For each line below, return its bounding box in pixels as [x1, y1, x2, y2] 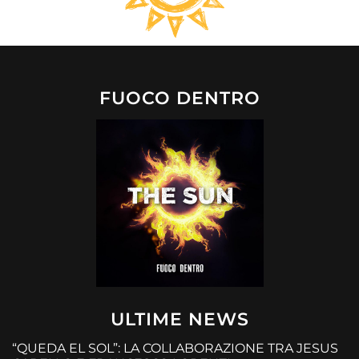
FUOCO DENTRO [99, 87, 260, 109]
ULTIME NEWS [110, 308, 249, 330]
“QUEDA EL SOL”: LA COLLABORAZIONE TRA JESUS [12, 340, 338, 356]
